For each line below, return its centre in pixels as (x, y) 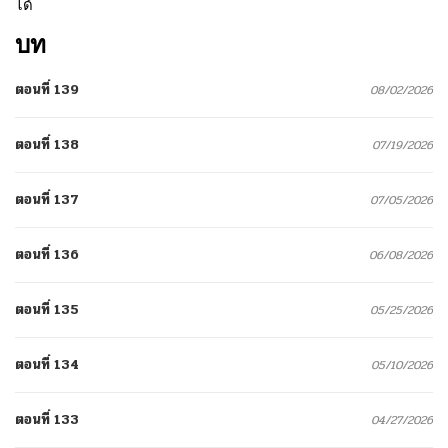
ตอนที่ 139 (47, 89)
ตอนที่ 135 (47, 309)
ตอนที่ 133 (47, 419)
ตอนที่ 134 (47, 364)
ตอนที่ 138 (47, 144)
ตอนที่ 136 (47, 254)
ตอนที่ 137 (47, 199)
